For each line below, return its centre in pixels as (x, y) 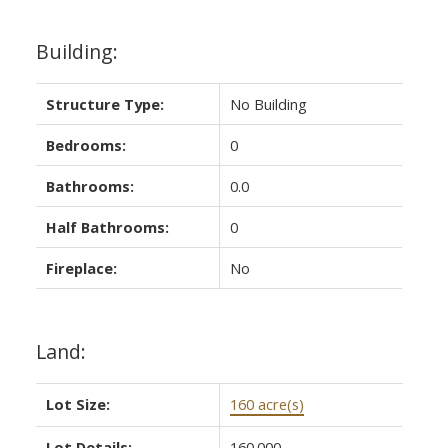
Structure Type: (104, 103)
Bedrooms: (85, 144)
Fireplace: (81, 267)
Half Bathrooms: (107, 226)
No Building (268, 103)
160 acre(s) (266, 403)
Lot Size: (77, 403)
